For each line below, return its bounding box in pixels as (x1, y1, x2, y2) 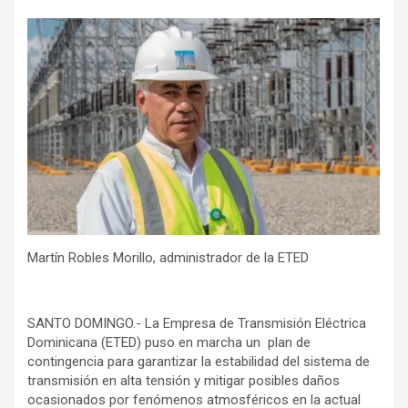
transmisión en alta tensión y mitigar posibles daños (27, 372, 340, 390)
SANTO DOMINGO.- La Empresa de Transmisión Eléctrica (27, 315, 366, 332)
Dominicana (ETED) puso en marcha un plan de (27, 334, 311, 352)
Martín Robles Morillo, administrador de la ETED (27, 250, 309, 267)
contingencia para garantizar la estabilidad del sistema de (27, 353, 370, 371)
